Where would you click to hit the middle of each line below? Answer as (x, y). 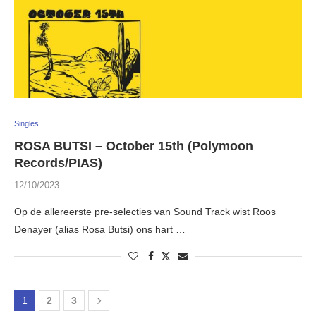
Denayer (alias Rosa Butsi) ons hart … (100, 230)
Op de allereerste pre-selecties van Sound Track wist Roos (145, 212)
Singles (26, 124)
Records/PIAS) (58, 163)
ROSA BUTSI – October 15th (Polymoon (134, 146)
